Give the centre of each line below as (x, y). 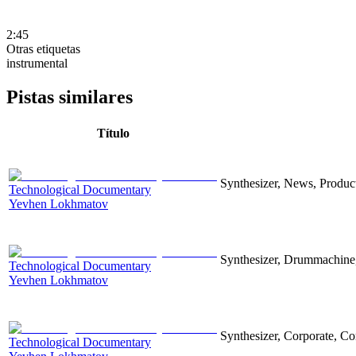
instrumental (37, 63)
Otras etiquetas (43, 48)
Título (113, 133)
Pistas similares (70, 97)
